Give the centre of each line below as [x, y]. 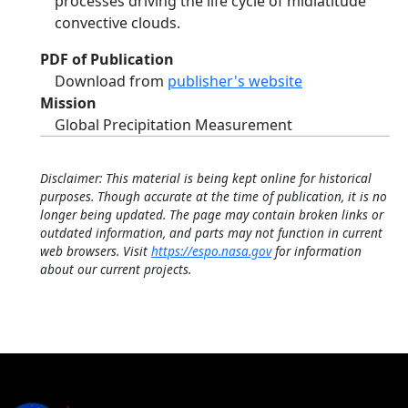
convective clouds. [117, 23]
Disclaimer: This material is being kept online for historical [206, 178]
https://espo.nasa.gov [211, 251]
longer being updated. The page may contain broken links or [212, 214]
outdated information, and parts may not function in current [211, 233]
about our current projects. [116, 269]
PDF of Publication [107, 59]
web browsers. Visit [96, 251]
